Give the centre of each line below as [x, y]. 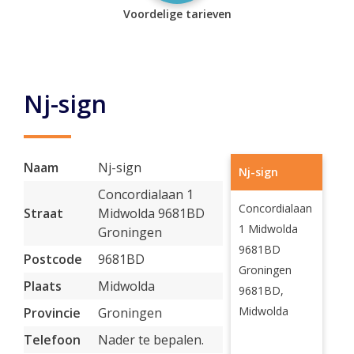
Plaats [43, 286]
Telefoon [52, 340]
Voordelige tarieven [177, 14]
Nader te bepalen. [151, 340]
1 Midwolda [268, 229]
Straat [43, 213]
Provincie [52, 313]
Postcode [53, 259]
